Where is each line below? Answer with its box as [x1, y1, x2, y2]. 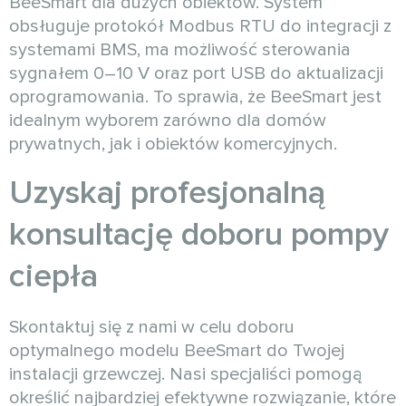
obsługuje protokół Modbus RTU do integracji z [9, 15, 391, 38]
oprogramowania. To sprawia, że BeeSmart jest [9, 86, 382, 109]
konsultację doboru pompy [9, 215, 389, 256]
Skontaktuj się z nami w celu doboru [9, 316, 295, 339]
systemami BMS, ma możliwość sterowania [9, 39, 351, 62]
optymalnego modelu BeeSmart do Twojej [9, 340, 344, 362]
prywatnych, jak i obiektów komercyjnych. [9, 133, 337, 156]
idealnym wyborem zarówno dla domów [9, 110, 326, 132]
